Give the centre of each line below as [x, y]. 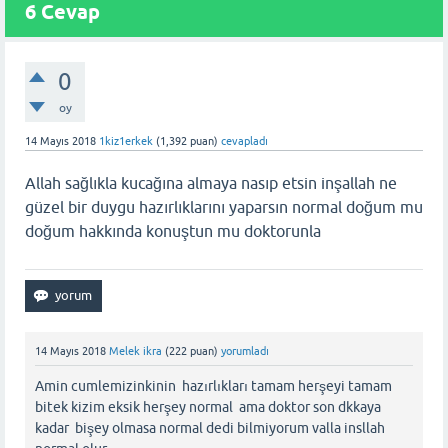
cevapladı [244, 141]
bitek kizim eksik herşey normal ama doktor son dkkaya [208, 407]
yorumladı [245, 351]
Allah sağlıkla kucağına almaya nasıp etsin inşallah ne [211, 183]
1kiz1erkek [126, 141]
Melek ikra [135, 351]
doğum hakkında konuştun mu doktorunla [173, 231]
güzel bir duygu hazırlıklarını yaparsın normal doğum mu [224, 207]
